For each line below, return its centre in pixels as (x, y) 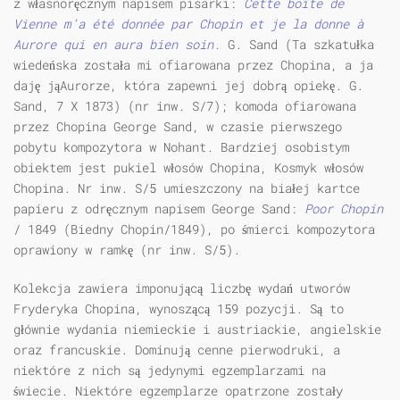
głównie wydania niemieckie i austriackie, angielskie (197, 329)
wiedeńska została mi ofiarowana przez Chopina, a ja (193, 65)
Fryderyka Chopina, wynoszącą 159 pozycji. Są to (179, 309)
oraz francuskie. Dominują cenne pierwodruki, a (177, 350)
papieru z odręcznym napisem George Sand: (159, 209)
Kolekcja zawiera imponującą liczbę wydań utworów (182, 288)
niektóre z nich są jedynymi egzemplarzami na (170, 371)
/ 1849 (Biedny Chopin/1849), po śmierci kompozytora (194, 229)
